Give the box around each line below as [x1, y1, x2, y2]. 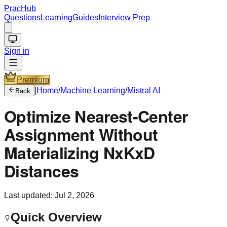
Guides [72, 13, 98, 22]
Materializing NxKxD [4, 141, 155, 165]
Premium [17, 75, 49, 84]
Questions [4, 13, 41, 22]
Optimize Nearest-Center [4, 104, 188, 128]
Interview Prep [98, 13, 150, 22]
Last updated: [4, 191, 55, 200]
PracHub [4, 4, 36, 13]
